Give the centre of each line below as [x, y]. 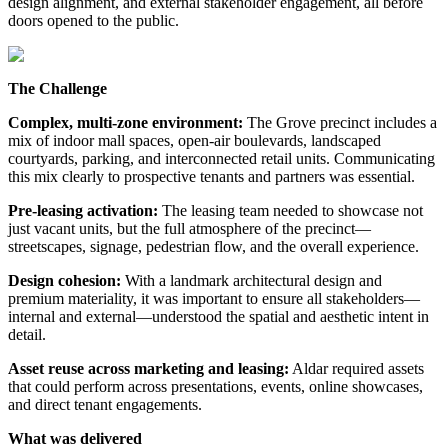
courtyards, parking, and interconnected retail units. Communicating [221, 158]
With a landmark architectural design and [251, 280]
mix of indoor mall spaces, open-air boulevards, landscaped [194, 140]
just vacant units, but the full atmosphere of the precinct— [189, 228]
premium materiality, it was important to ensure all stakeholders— [214, 298]
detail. [27, 334]
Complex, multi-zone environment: [125, 122]
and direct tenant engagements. [105, 404]
